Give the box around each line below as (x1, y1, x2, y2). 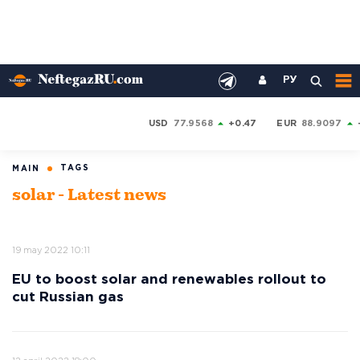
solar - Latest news (12, 188, 166, 204)
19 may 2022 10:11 (12, 247, 90, 255)
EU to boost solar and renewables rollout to (12, 274, 326, 286)
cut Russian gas (12, 292, 124, 304)
